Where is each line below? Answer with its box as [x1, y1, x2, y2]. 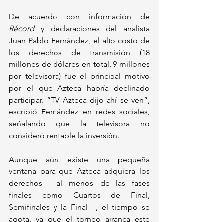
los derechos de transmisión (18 [9, 48, 150, 57]
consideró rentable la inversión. [9, 131, 119, 141]
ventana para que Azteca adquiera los [9, 166, 150, 176]
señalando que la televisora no [9, 119, 150, 129]
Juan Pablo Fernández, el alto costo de [9, 36, 150, 46]
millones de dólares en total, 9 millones [9, 59, 150, 69]
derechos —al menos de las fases [9, 178, 150, 188]
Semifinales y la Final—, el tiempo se [9, 202, 150, 212]
